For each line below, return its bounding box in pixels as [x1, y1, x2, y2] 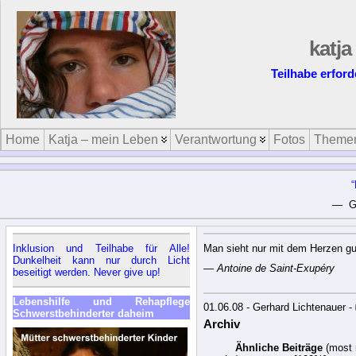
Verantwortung [175, 133, 257, 146]
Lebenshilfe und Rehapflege [12, 295, 190, 308]
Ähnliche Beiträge [234, 342, 323, 354]
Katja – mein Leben [48, 133, 158, 146]
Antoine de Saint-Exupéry [216, 261, 335, 274]
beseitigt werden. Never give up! [12, 265, 161, 278]
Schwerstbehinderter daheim [12, 307, 154, 319]
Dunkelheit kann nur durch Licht [12, 253, 190, 266]
